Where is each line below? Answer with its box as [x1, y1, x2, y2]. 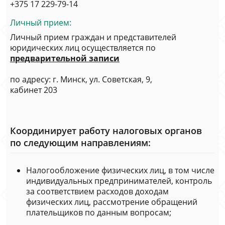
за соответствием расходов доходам [26, 186, 169, 197]
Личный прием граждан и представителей [10, 32, 176, 43]
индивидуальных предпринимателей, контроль [26, 175, 212, 187]
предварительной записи [10, 53, 120, 64]
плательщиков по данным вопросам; [26, 207, 171, 218]
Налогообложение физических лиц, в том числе [26, 165, 214, 176]
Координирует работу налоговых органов [10, 125, 202, 137]
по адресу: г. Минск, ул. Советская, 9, [10, 74, 152, 85]
